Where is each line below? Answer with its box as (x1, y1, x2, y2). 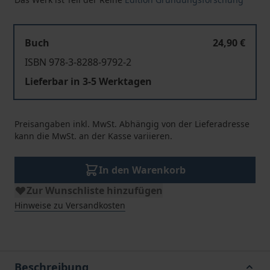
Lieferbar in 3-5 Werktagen (25, 75, 152, 88)
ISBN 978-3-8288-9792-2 (25, 55, 131, 69)
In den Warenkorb (99, 163, 186, 177)
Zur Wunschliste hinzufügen (27, 184, 163, 197)
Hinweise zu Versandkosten (14, 199, 125, 211)
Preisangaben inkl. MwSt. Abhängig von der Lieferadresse (14, 118, 250, 130)
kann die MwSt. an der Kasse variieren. (14, 130, 172, 142)
